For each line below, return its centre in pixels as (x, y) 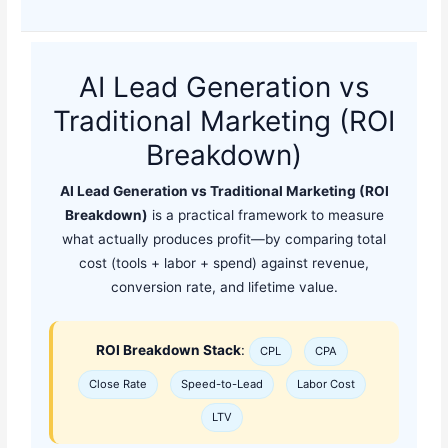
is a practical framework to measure (265, 215)
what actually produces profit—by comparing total (224, 239)
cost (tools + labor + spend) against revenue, (224, 263)
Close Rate (118, 384)
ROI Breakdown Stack (168, 350)
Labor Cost (326, 384)
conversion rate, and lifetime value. (224, 287)
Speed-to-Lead (222, 384)
